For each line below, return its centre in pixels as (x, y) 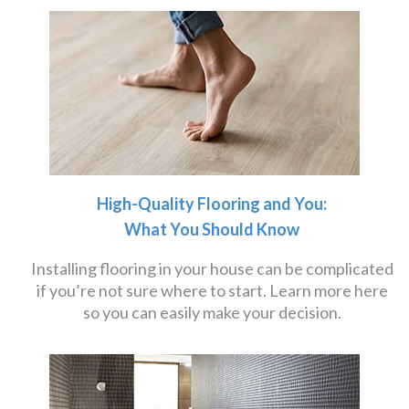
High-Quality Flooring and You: (212, 204)
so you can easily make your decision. (212, 312)
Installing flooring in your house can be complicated (212, 268)
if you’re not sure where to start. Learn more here (212, 290)
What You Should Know (212, 229)
